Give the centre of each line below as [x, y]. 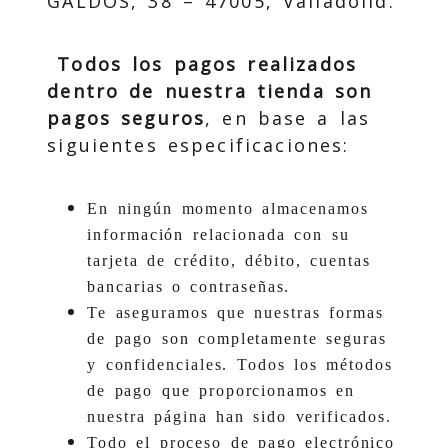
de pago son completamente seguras [237, 338]
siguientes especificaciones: [198, 144]
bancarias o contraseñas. [193, 286]
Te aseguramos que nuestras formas [235, 312]
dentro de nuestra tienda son [210, 90]
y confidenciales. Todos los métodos [240, 364]
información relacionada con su [218, 234]
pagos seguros [126, 117]
